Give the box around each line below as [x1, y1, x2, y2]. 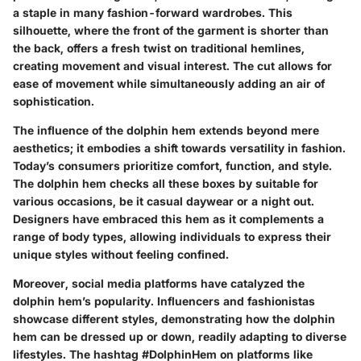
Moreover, [13, 276, 72, 290]
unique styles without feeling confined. [13, 247, 229, 261]
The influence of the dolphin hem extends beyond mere [13, 122, 319, 137]
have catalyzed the [197, 276, 305, 290]
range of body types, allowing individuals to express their [13, 229, 331, 243]
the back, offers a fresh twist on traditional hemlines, [13, 40, 305, 55]
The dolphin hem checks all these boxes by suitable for [13, 176, 318, 190]
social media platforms [72, 276, 197, 290]
